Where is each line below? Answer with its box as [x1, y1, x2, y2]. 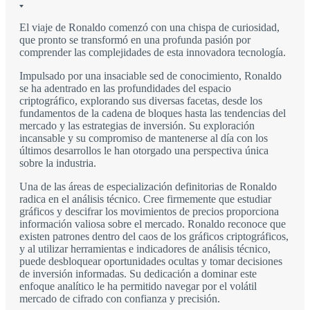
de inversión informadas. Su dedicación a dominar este [19, 268, 257, 280]
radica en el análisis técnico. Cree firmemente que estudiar [19, 193, 271, 206]
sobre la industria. [19, 157, 96, 170]
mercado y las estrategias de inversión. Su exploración [19, 120, 255, 132]
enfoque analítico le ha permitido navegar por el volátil [19, 280, 257, 293]
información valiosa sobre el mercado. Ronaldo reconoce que [19, 218, 286, 230]
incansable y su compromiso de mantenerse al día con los [19, 132, 268, 145]
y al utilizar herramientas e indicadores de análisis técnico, [19, 243, 271, 255]
